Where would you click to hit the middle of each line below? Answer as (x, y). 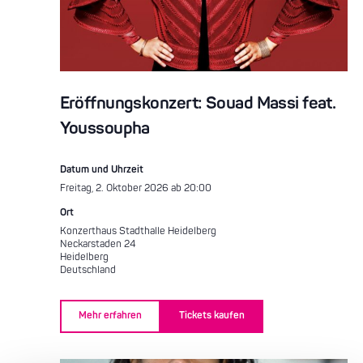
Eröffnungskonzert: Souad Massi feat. (198, 103)
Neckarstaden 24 (98, 244)
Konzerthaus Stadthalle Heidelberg (138, 231)
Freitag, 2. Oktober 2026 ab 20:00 (135, 188)
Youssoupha (105, 128)
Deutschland (88, 270)
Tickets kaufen (211, 316)
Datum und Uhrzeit (101, 169)
